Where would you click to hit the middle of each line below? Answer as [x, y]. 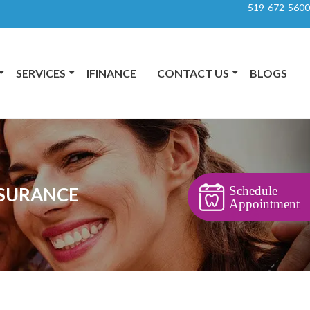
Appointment [264, 204]
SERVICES [40, 73]
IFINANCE [111, 73]
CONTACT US [193, 73]
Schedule [253, 191]
